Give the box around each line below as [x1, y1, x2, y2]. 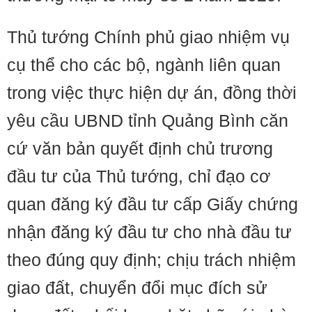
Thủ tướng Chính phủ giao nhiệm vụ [7, 27, 290, 47]
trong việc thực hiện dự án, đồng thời [7, 83, 297, 102]
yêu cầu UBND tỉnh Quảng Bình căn [7, 111, 288, 130]
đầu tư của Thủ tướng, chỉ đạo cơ [7, 166, 270, 186]
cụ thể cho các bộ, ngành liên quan [7, 55, 281, 75]
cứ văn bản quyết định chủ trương [7, 139, 273, 158]
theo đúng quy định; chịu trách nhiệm [7, 250, 296, 270]
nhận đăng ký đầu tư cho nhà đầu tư [7, 222, 292, 242]
